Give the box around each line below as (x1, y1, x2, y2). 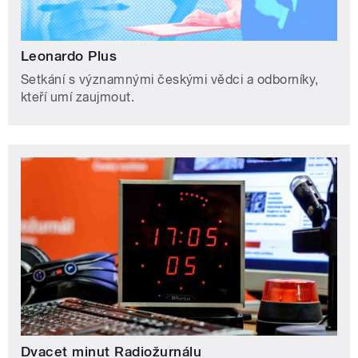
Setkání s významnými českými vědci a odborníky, (21, 72, 319, 88)
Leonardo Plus (21, 48, 117, 65)
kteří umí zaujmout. (21, 89, 135, 105)
